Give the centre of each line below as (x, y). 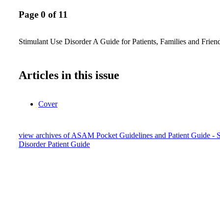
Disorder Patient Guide (54, 144)
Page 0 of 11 (43, 15)
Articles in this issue (69, 75)
